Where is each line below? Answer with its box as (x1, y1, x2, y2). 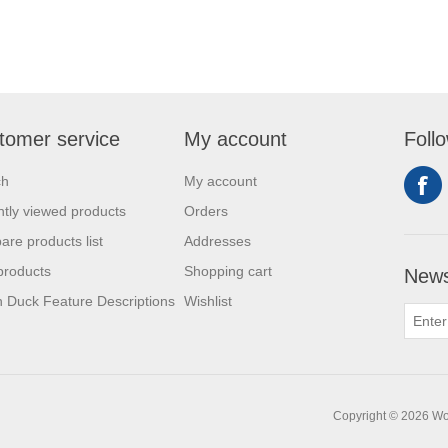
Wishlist (184, 292, 232, 309)
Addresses (184, 232, 251, 249)
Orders (184, 202, 228, 219)
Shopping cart (184, 262, 272, 279)
